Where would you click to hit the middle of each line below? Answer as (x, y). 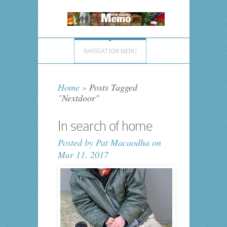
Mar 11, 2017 (83, 155)
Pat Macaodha (122, 143)
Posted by (77, 143)
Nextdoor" (80, 98)
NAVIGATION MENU (110, 51)
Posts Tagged (112, 87)
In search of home (105, 126)
